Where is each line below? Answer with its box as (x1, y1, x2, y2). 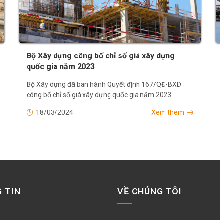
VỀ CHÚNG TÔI (117, 186, 182, 197)
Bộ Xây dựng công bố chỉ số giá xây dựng (27, 51, 175, 61)
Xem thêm (151, 109, 184, 117)
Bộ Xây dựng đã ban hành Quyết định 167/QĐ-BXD (27, 81, 181, 89)
